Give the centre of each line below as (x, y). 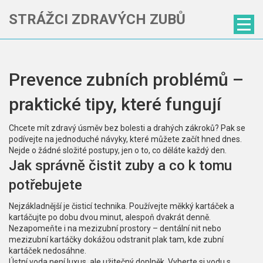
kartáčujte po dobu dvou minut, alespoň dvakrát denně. (110, 217)
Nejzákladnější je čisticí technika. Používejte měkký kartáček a (122, 206)
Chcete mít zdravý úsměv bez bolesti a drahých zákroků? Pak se (127, 128)
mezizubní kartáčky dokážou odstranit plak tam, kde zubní (116, 240)
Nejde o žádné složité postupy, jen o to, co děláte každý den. (118, 150)
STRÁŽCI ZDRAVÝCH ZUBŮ (97, 19)
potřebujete (45, 185)
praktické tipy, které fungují (115, 104)
